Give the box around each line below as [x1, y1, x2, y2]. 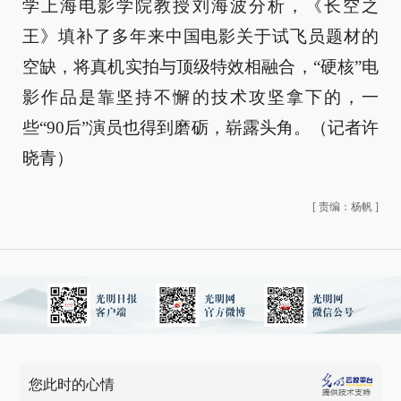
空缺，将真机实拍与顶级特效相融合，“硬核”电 [22, 56, 379, 76]
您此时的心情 [29, 376, 115, 392]
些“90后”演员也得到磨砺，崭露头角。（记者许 [22, 117, 379, 137]
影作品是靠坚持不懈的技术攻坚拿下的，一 [22, 87, 379, 107]
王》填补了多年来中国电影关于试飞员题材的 [22, 26, 379, 46]
